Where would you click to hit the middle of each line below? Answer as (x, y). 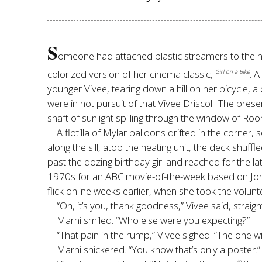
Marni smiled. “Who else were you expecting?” (153, 220)
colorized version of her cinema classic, (131, 74)
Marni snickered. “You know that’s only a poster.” (158, 250)
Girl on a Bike (232, 72)
